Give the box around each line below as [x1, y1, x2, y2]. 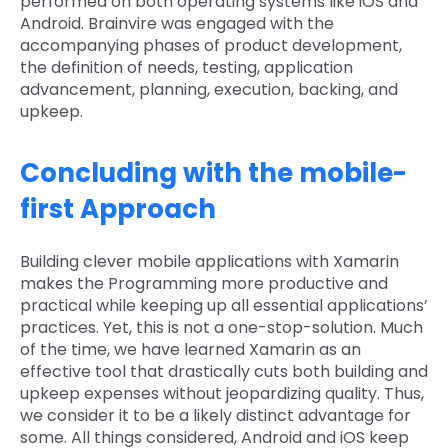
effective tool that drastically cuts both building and [20, 359, 428, 383]
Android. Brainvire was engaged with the [20, 11, 334, 35]
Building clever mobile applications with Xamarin [20, 249, 399, 273]
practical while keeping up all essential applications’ [20, 293, 428, 317]
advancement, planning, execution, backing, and [20, 77, 398, 101]
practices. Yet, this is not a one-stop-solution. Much [20, 315, 423, 339]
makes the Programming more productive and [20, 271, 388, 295]
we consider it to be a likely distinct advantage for [20, 403, 411, 427]
